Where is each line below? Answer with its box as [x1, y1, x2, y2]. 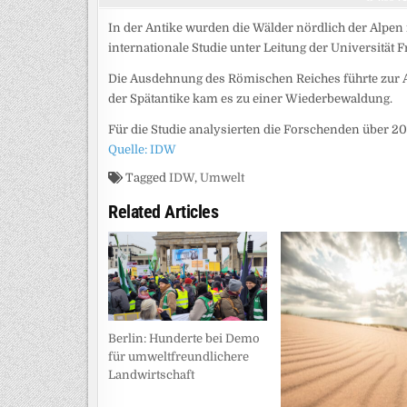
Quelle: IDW [108, 142, 176, 156]
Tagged [123, 170, 169, 184]
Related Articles [108, 200, 218, 223]
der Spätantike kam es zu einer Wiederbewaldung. [108, 91, 392, 105]
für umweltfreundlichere [108, 350, 249, 364]
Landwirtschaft [108, 368, 194, 382]
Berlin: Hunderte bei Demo [108, 332, 260, 346]
